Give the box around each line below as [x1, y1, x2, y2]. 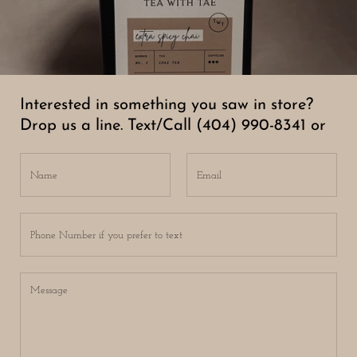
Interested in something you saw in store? [20, 97, 313, 114]
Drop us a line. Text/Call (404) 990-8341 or [20, 118, 326, 135]
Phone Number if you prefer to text [20, 215, 172, 226]
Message [20, 275, 57, 286]
